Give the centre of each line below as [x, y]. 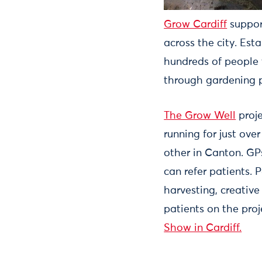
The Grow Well [200, 116]
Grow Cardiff [196, 24]
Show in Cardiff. [203, 228]
